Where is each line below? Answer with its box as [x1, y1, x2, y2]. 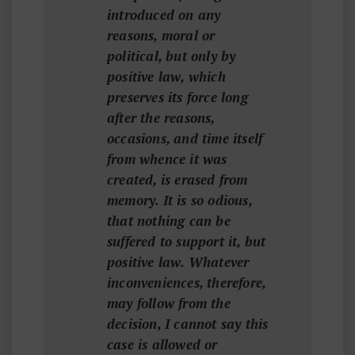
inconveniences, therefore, [107, 273, 266, 292]
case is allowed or [107, 335, 218, 353]
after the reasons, [107, 109, 215, 127]
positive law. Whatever [107, 253, 250, 271]
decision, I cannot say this [107, 315, 269, 333]
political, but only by [107, 47, 236, 65]
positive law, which [107, 67, 226, 86]
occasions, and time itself [107, 129, 263, 147]
